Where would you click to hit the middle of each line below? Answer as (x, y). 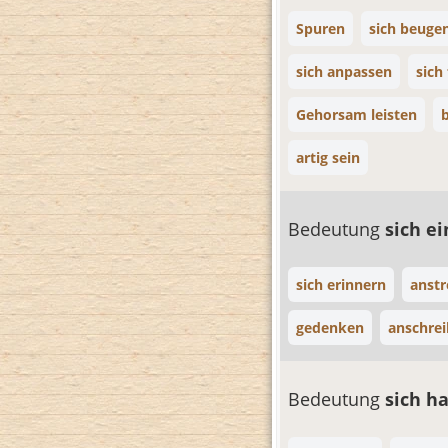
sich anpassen (344, 71)
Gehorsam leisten (356, 114)
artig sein (328, 157)
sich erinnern (341, 284)
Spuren (320, 28)
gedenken (330, 327)
